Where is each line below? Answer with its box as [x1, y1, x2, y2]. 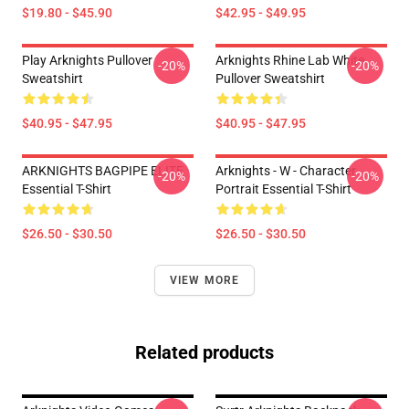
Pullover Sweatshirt [215, 71, 325, 86]
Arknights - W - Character [215, 163, 356, 178]
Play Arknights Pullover [22, 53, 152, 68]
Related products [135, 341, 274, 363]
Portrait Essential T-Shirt [215, 182, 351, 196]
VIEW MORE [169, 274, 240, 287]
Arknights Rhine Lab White [215, 53, 364, 68]
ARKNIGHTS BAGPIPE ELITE [22, 163, 184, 178]
